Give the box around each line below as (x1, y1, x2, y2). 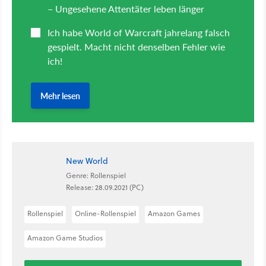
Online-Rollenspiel (75, 208, 136, 219)
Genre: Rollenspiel (66, 170, 126, 180)
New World (66, 154, 108, 167)
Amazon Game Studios (27, 233, 103, 243)
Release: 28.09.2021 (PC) (66, 182, 144, 192)
